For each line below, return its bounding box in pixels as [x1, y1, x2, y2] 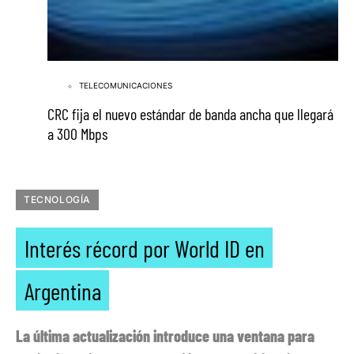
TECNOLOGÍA [24, 194, 91, 205]
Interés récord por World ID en [24, 233, 265, 262]
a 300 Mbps [47, 124, 107, 143]
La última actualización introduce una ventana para [16, 326, 314, 345]
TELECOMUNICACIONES [79, 81, 172, 90]
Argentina [24, 276, 101, 304]
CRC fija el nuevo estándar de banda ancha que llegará [47, 104, 333, 123]
